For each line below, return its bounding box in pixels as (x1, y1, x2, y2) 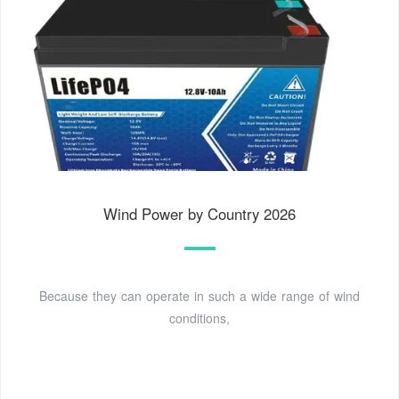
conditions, (169, 309, 230, 328)
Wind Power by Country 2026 (103, 203, 296, 225)
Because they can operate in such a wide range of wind (39, 287, 360, 305)
